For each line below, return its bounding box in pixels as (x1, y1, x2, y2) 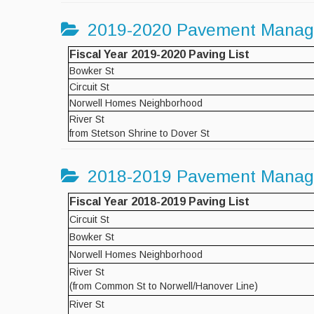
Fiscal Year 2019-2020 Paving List (69, 48, 250, 60)
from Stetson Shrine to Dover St (69, 127, 210, 139)
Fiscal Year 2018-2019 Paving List (69, 196, 250, 208)
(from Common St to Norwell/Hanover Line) (69, 280, 258, 292)
